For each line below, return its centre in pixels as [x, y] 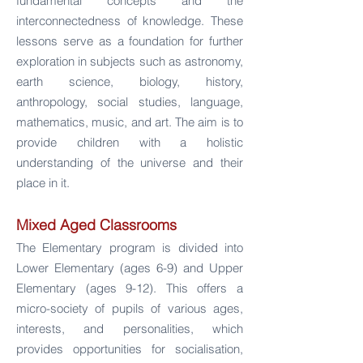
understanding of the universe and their [130, 162]
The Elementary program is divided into [130, 248]
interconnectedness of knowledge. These [130, 21]
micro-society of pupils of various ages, [130, 308]
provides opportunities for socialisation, [130, 349]
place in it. [43, 183]
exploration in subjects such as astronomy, [130, 61]
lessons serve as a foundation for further [130, 41]
